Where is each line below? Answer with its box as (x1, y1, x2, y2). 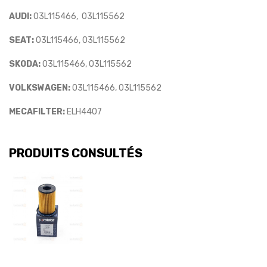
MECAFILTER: (9, 106, 65, 117)
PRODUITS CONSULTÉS (9, 145, 142, 160)
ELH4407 (65, 106, 102, 117)
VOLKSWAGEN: (9, 82, 70, 93)
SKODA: (9, 58, 41, 69)
